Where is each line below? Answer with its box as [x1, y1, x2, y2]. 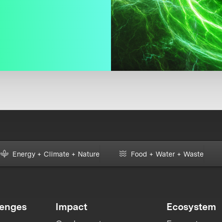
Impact [55, 201, 88, 213]
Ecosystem [166, 201, 216, 213]
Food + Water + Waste [130, 149, 204, 158]
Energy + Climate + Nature [12, 149, 100, 158]
